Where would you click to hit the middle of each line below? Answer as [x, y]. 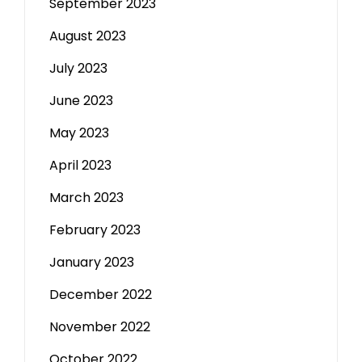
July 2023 [78, 68]
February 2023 [95, 230]
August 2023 [88, 36]
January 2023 [92, 262]
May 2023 [79, 133]
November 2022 [100, 327]
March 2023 [86, 198]
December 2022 [101, 295]
